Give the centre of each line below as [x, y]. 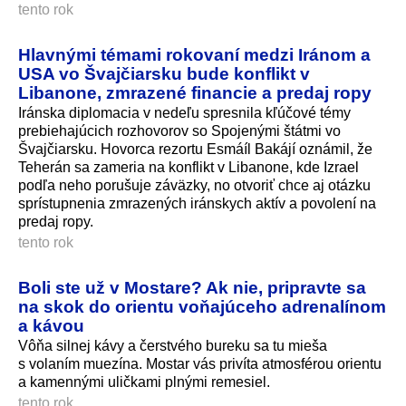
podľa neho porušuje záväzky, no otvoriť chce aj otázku [194, 185]
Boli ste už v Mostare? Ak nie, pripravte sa [192, 287]
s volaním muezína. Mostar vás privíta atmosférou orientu [200, 363]
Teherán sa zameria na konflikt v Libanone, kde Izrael [188, 167]
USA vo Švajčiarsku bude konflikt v [164, 73]
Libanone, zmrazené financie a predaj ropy [195, 92]
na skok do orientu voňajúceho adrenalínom [202, 306]
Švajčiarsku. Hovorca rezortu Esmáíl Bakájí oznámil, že [195, 149]
